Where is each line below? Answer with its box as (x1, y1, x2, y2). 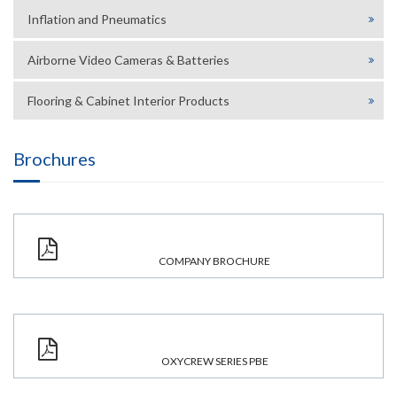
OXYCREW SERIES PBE (160, 354, 269, 368)
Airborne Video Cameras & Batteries (27, 51, 230, 67)
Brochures (13, 147, 96, 169)
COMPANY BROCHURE (159, 253, 270, 268)
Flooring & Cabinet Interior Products (27, 92, 230, 108)
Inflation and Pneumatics (27, 11, 167, 27)
